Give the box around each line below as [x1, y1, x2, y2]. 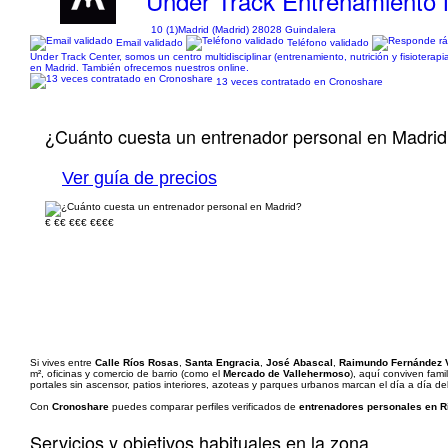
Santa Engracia [185, 357, 260, 368]
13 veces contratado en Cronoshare [216, 75, 383, 87]
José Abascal [266, 357, 333, 368]
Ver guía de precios [62, 168, 217, 188]
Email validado [113, 36, 186, 48]
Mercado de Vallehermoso [223, 368, 350, 379]
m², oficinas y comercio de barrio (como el [30, 368, 223, 379]
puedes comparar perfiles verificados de [109, 401, 299, 412]
